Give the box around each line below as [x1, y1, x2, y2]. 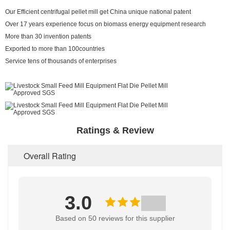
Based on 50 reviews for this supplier [55, 214, 175, 222]
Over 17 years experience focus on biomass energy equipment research [5, 21, 206, 28]
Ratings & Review [76, 125, 154, 136]
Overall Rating [24, 150, 76, 162]
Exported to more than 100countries [5, 45, 105, 52]
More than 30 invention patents [5, 33, 91, 40]
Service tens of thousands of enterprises [5, 57, 117, 65]
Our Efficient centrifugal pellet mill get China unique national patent [5, 8, 191, 15]
